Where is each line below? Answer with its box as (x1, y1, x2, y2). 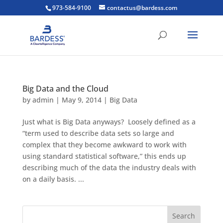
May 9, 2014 (61, 95, 102, 105)
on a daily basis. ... (22, 174, 84, 184)
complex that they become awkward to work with (22, 140, 187, 149)
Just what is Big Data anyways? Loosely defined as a (22, 117, 196, 126)
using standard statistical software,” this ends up (22, 151, 186, 161)
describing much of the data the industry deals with (22, 163, 196, 172)
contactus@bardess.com (107, 3, 178, 12)
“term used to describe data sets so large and (22, 128, 174, 138)
